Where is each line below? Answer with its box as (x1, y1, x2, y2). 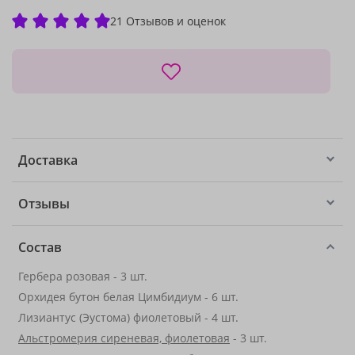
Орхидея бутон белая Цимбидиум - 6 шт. (18, 289, 239, 304)
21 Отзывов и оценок (110, 13, 226, 29)
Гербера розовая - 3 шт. (18, 269, 147, 284)
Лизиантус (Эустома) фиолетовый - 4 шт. (18, 310, 239, 325)
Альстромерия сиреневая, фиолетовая (18, 330, 230, 345)
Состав (18, 239, 62, 256)
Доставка (18, 151, 78, 169)
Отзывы (18, 195, 70, 212)
